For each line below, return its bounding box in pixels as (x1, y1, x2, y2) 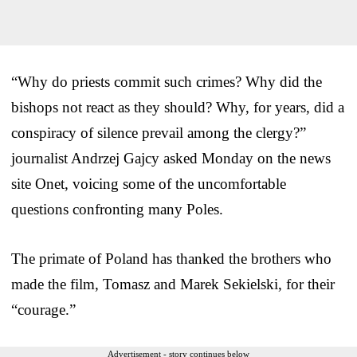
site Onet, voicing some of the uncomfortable (11, 175, 286, 192)
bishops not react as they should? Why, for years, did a (11, 98, 344, 116)
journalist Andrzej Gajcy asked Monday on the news (11, 149, 331, 167)
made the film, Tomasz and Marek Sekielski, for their (11, 275, 335, 292)
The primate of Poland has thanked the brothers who (11, 249, 331, 267)
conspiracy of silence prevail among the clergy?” (11, 124, 306, 141)
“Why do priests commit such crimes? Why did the (11, 73, 322, 90)
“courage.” (11, 300, 76, 318)
